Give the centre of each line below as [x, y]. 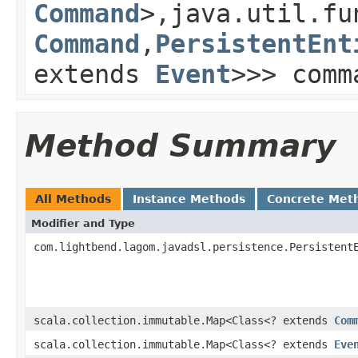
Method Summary [180, 145]
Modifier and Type [83, 223]
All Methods [73, 199]
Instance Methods [189, 199]
